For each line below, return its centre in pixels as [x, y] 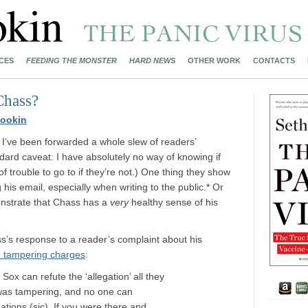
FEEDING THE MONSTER [71, 60]
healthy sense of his [173, 202]
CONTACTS [274, 60]
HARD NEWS [152, 60]
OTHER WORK [214, 60]
